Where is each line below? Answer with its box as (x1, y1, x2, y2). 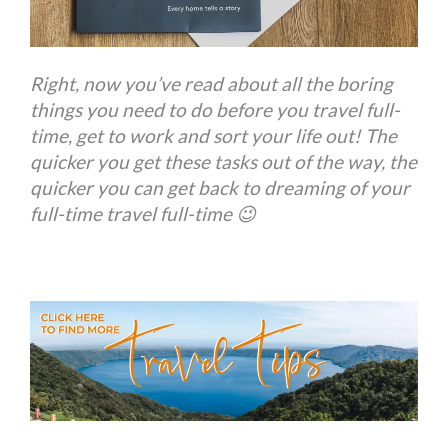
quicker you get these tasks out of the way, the (30, 149, 418, 173)
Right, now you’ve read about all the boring (30, 71, 394, 95)
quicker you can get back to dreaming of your (30, 175, 411, 199)
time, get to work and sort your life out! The (30, 123, 398, 147)
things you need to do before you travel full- (30, 97, 401, 121)
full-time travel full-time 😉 (30, 201, 257, 225)
